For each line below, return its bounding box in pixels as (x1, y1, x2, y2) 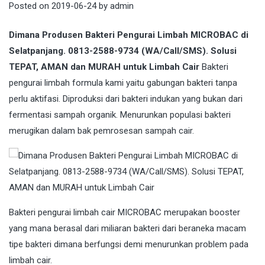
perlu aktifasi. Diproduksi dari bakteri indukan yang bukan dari (9, 93, 243, 105)
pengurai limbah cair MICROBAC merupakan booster (35, 207, 240, 218)
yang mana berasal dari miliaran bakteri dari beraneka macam (9, 223, 246, 234)
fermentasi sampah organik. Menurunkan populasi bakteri (9, 109, 231, 121)
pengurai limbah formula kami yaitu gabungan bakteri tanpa (9, 77, 237, 89)
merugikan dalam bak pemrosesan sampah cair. (9, 125, 194, 137)
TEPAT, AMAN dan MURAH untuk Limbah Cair (9, 62, 202, 73)
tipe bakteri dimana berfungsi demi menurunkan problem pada (9, 239, 248, 250)
